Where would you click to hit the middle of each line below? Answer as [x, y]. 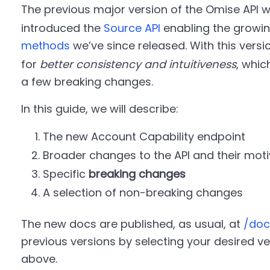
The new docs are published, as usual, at [132, 224]
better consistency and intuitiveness [138, 64]
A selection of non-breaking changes [143, 193]
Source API [132, 28]
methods [45, 46]
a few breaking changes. [87, 82]
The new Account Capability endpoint [144, 137]
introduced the [62, 28]
